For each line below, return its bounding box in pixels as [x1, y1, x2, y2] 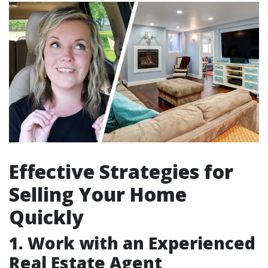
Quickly [9, 204, 84, 230]
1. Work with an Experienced [9, 232, 255, 255]
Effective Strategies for [9, 159, 233, 185]
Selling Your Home [9, 181, 187, 208]
